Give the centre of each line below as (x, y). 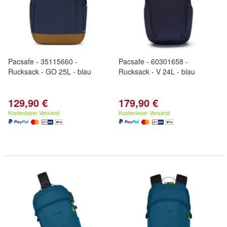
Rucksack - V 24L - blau (157, 71)
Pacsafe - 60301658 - (153, 61)
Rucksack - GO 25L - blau (50, 71)
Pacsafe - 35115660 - (43, 61)
